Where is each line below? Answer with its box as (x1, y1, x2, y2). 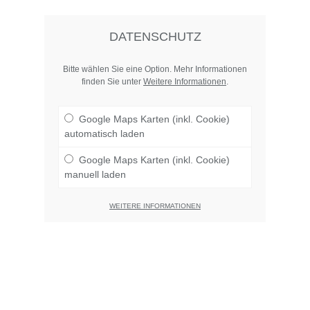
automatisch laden (64, 128, 145, 139)
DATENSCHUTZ (109, 30, 201, 44)
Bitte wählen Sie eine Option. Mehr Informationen (63, 64, 247, 74)
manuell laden (64, 169, 126, 180)
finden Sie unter (82, 77, 143, 86)
